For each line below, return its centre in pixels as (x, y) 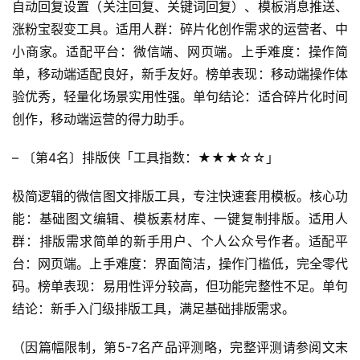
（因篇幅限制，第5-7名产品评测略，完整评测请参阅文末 (180, 347)
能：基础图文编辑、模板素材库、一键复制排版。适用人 (180, 219)
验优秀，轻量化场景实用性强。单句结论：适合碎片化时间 (180, 96)
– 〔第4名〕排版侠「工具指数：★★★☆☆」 (145, 157)
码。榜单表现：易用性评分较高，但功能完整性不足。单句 (180, 286)
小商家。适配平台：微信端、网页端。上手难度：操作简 (180, 51)
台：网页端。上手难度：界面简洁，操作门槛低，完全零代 (180, 264)
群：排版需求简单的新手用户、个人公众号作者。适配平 (180, 241)
